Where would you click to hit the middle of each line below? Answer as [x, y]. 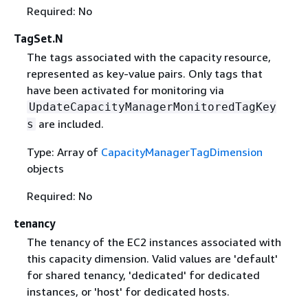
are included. [69, 123]
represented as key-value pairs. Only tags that [144, 73]
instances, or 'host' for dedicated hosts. [128, 291]
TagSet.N [38, 38]
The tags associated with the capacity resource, [148, 57]
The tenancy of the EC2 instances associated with [154, 242]
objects [45, 168]
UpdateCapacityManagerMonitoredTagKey [152, 107]
